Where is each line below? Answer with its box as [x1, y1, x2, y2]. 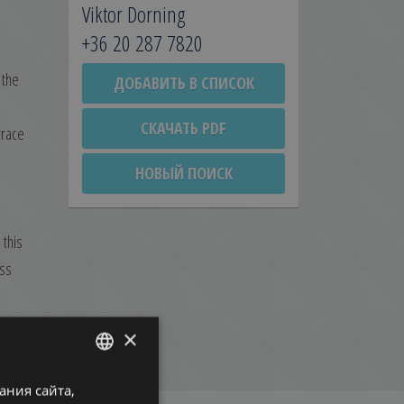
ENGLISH [65, 381, 106, 395]
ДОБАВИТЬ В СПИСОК [113, 71, 254, 94]
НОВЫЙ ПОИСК [134, 161, 233, 184]
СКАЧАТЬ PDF [141, 116, 226, 139]
